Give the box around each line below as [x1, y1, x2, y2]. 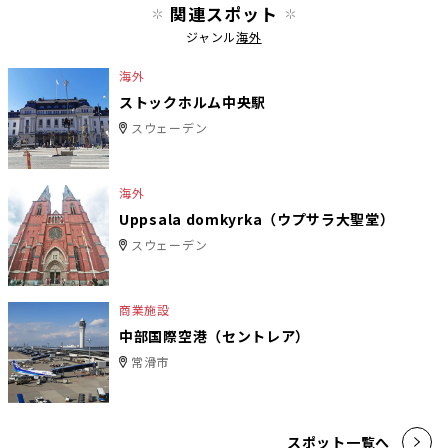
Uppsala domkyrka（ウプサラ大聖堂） [119, 208, 395, 229]
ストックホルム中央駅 [119, 91, 267, 112]
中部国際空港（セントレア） [119, 325, 311, 346]
